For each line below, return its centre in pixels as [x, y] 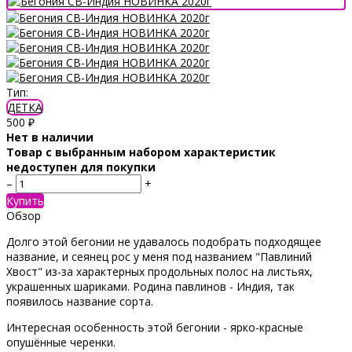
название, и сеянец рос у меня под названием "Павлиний [159, 256]
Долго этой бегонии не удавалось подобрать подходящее [164, 241]
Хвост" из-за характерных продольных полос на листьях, [159, 271]
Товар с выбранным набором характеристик [141, 152]
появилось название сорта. [80, 301]
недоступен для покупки [81, 167]
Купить [25, 200]
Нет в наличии [50, 137]
